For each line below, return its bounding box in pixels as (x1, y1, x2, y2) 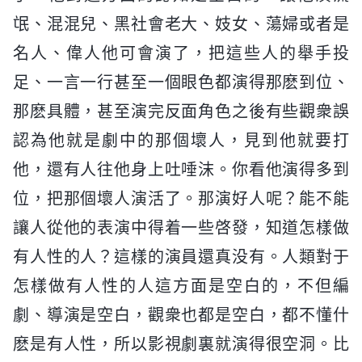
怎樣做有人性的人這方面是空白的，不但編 (13, 276, 349, 297)
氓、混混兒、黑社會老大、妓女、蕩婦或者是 (13, 15, 349, 35)
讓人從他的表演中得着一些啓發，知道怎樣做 (13, 218, 349, 238)
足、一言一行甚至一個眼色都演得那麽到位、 (13, 73, 349, 93)
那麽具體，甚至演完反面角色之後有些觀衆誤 (13, 102, 349, 122)
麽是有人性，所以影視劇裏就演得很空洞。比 (13, 335, 349, 355)
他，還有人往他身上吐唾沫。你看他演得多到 (13, 160, 349, 180)
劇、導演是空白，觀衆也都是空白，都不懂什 (13, 305, 349, 326)
